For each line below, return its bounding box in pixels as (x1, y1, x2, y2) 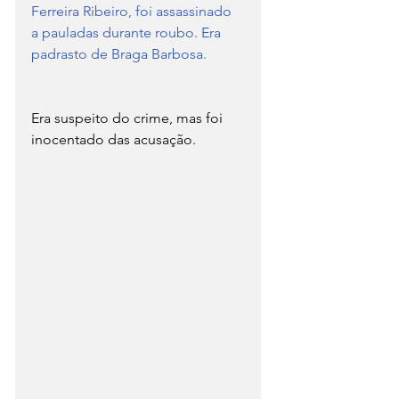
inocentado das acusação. (31, 130, 196, 148)
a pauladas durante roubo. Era (31, 23, 224, 41)
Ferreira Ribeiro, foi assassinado (31, 2, 235, 20)
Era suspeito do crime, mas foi (31, 109, 226, 126)
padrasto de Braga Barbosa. (31, 45, 207, 62)
